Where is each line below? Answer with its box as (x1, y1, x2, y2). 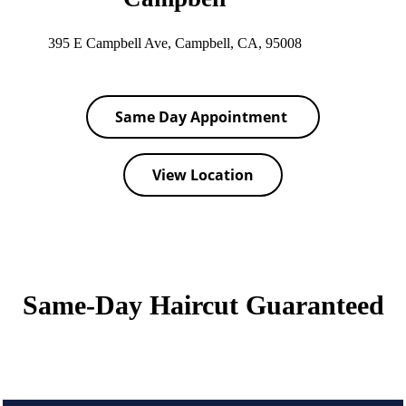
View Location (152, 165, 254, 185)
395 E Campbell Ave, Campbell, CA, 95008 (48, 35, 302, 51)
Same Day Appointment (115, 107, 291, 127)
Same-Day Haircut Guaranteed (22, 290, 384, 320)
